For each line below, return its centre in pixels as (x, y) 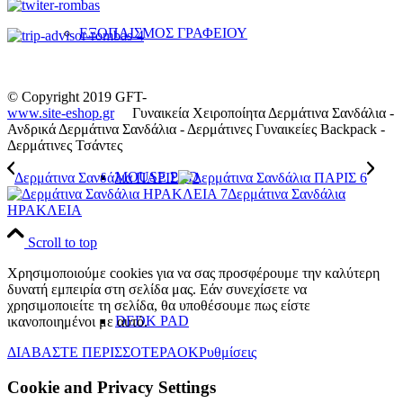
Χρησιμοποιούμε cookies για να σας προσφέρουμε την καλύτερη (193, 273)
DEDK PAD (152, 321)
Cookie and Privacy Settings (112, 387)
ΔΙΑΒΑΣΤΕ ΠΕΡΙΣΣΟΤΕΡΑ (92, 352)
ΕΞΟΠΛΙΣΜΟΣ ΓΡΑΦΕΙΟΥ (163, 33)
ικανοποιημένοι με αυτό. (77, 321)
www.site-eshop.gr (61, 112)
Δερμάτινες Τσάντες (65, 145)
